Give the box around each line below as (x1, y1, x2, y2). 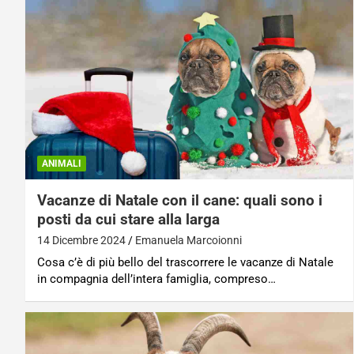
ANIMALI (42, 157, 81, 169)
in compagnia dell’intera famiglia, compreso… (37, 271, 276, 286)
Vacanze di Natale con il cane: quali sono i (37, 190, 322, 209)
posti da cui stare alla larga (37, 209, 220, 228)
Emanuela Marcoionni (135, 233, 242, 247)
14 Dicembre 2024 (37, 233, 126, 247)
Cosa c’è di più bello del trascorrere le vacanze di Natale (37, 254, 333, 269)
